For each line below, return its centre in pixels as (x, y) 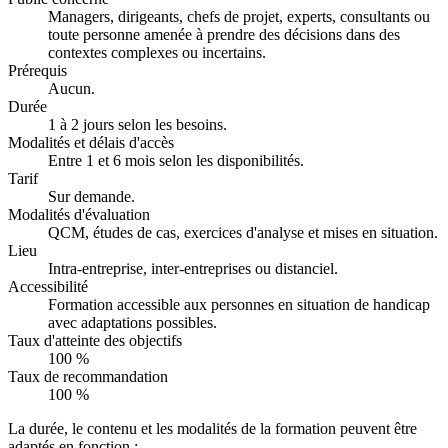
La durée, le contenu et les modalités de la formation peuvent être (212, 428)
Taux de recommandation (88, 376)
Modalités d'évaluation (79, 214)
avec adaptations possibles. (132, 322)
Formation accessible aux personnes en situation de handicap (239, 304)
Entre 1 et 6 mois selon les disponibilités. (176, 160)
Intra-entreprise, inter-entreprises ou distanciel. (193, 268)
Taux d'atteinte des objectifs (95, 340)
